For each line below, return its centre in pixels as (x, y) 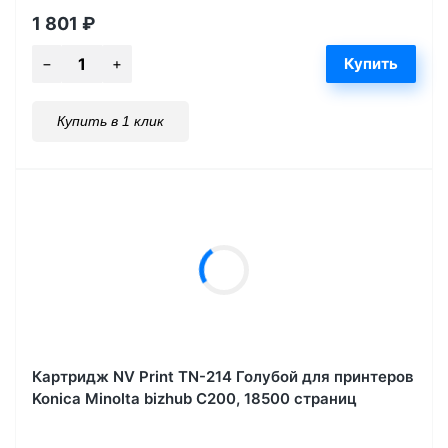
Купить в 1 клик (110, 121)
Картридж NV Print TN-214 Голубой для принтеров (223, 377)
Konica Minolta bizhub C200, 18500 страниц (194, 399)
